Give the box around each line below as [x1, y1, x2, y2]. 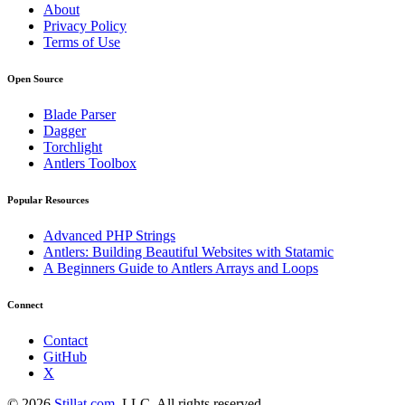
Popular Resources [7, 193, 89, 205]
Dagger [43, 122, 86, 138]
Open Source [7, 72, 63, 84]
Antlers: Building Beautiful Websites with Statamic [43, 243, 334, 259]
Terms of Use [43, 33, 120, 50]
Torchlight [43, 138, 102, 155]
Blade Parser [43, 106, 116, 122]
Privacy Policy [43, 17, 127, 33]
